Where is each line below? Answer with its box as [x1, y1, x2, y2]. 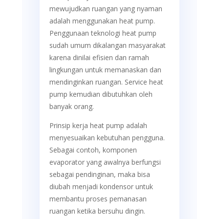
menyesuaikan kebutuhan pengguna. [49, 133, 165, 143]
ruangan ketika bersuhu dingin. [49, 206, 145, 216]
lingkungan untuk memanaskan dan [49, 65, 161, 75]
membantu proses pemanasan [49, 194, 147, 204]
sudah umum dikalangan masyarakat [49, 41, 166, 50]
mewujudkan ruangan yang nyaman [49, 4, 162, 14]
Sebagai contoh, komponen [49, 145, 137, 155]
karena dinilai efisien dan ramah [49, 53, 149, 63]
